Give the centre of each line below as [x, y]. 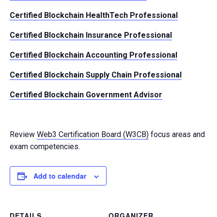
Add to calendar [60, 176]
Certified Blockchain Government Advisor [86, 94]
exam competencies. [45, 146]
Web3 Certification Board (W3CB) [93, 134]
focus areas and [177, 134]
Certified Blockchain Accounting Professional [93, 55]
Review [23, 134]
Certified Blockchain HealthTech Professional [94, 15]
